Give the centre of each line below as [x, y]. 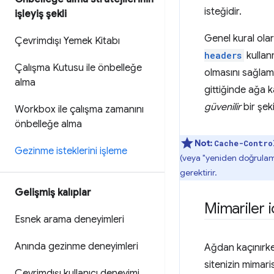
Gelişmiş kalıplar [53, 193]
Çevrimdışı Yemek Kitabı [67, 41]
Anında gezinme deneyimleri [76, 246]
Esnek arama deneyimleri [69, 220]
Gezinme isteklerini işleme [71, 151]
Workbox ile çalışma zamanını [79, 109]
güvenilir [223, 107]
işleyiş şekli [41, 14]
